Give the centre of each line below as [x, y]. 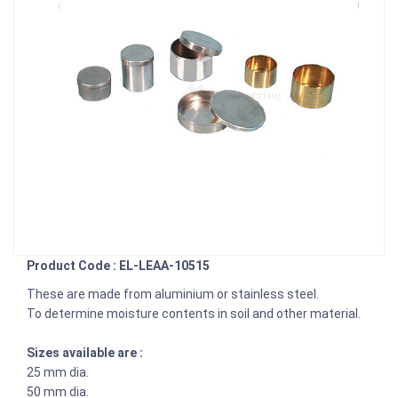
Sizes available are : [85, 352]
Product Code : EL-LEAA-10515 [118, 265]
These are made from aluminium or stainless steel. [173, 294]
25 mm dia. [58, 372]
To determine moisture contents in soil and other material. [195, 313]
